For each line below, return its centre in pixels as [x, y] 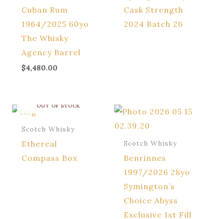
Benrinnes [145, 158]
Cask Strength [154, 10]
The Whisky [45, 38]
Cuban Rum [44, 10]
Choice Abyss [151, 200]
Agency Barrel [51, 52]
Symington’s [150, 186]
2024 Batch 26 [153, 24]
